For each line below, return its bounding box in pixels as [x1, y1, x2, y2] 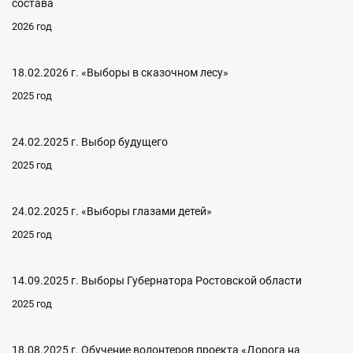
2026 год [12, 20, 52, 32]
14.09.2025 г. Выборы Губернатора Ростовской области [12, 274, 302, 287]
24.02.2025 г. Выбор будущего [12, 136, 168, 148]
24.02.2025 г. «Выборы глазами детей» [12, 205, 212, 217]
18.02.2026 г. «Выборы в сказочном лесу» [12, 66, 229, 79]
